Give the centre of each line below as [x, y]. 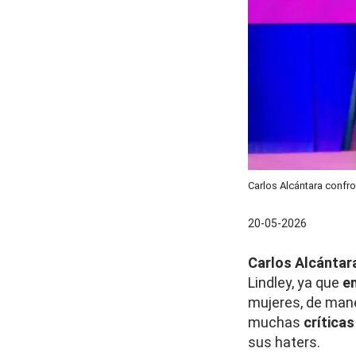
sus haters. [284, 342]
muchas [276, 322]
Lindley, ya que [295, 282]
